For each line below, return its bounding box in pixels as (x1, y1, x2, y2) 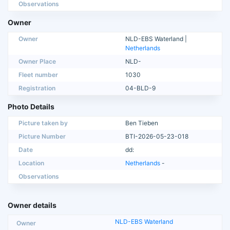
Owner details (8, 200, 56, 209)
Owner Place (18, 57, 56, 65)
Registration (18, 84, 55, 92)
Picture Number (18, 132, 66, 140)
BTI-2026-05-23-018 (125, 132, 188, 140)
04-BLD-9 (125, 84, 156, 92)
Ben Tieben (125, 119, 158, 127)
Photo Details (8, 102, 54, 111)
